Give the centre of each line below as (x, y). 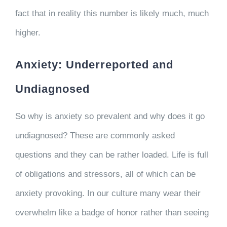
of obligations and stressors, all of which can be (105, 174)
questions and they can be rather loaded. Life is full (111, 155)
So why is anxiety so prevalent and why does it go (110, 116)
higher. (29, 33)
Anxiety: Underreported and (94, 65)
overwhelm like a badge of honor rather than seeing (112, 213)
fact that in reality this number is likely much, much (112, 13)
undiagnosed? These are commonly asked (95, 136)
